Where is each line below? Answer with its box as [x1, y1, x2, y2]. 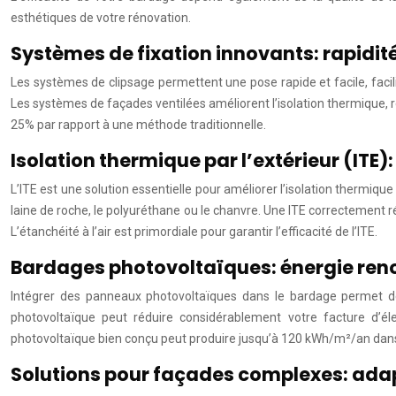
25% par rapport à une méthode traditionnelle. [11, 118, 266, 132]
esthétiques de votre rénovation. [11, 11, 191, 25]
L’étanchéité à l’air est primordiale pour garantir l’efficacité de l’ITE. [11, 225, 377, 239]
